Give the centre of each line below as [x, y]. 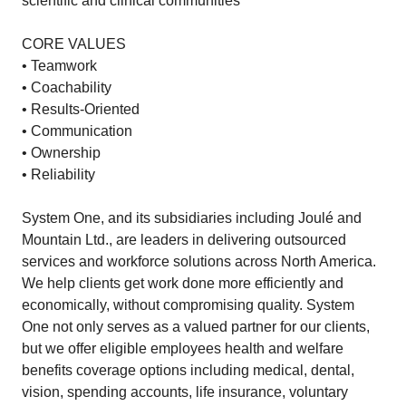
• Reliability [58, 174]
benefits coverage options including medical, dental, [188, 370]
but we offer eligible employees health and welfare [183, 348]
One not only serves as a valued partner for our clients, [196, 327]
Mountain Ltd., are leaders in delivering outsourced [184, 240]
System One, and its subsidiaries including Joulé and [192, 218]
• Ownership [61, 153]
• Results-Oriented [81, 109]
